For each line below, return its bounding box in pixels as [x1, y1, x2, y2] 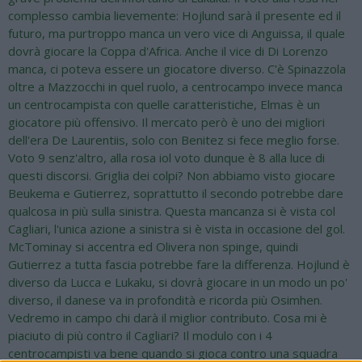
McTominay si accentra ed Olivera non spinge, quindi [8, 238, 298, 255]
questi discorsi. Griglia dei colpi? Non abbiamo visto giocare [8, 167, 335, 184]
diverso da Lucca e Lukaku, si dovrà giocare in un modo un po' [8, 274, 347, 291]
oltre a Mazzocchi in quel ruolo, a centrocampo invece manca [8, 78, 343, 95]
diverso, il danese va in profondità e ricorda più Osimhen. [8, 292, 322, 309]
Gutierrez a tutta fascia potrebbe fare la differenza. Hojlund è [8, 256, 350, 273]
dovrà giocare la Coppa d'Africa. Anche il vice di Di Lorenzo [8, 43, 328, 60]
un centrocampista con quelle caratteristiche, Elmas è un [8, 96, 320, 113]
